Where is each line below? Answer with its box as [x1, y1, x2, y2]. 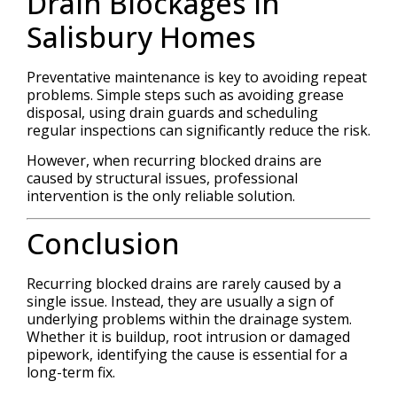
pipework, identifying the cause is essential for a [27, 344, 347, 364]
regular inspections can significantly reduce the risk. [27, 120, 370, 140]
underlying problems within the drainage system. [27, 308, 352, 329]
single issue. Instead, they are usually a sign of [27, 291, 334, 311]
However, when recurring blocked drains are [27, 151, 322, 171]
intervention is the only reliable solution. [27, 186, 295, 206]
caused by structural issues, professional [27, 168, 298, 189]
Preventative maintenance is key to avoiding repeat [27, 66, 367, 87]
